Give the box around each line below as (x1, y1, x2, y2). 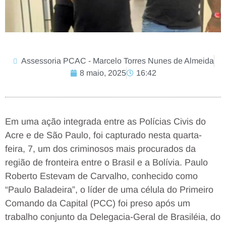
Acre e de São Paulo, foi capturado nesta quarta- (5, 130, 202, 141)
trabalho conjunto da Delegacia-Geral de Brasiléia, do (5, 212, 220, 222)
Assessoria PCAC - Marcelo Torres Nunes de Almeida (21, 56, 214, 66)
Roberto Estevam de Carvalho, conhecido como (5, 171, 198, 182)
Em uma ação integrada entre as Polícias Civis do (5, 117, 206, 127)
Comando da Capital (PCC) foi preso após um (5, 198, 190, 209)
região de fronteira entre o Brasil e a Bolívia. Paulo (5, 157, 208, 168)
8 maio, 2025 (79, 69, 126, 78)
